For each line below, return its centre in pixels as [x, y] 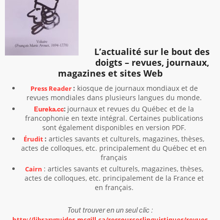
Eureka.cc [49, 109]
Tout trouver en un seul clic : [110, 210]
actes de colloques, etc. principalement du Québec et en [114, 148]
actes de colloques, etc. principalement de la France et [114, 178]
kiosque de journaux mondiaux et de [136, 88]
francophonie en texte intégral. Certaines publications [114, 118]
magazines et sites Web [110, 73]
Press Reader [51, 88]
